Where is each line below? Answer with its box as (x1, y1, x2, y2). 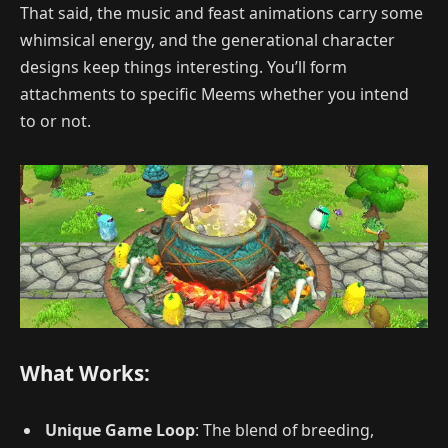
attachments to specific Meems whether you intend (20, 83, 409, 106)
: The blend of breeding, (195, 418, 374, 441)
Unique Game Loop (45, 418, 195, 441)
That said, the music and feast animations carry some (20, 2, 423, 25)
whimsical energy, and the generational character (20, 29, 395, 52)
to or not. (20, 110, 91, 133)
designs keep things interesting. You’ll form (20, 56, 347, 79)
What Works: (20, 358, 150, 387)
